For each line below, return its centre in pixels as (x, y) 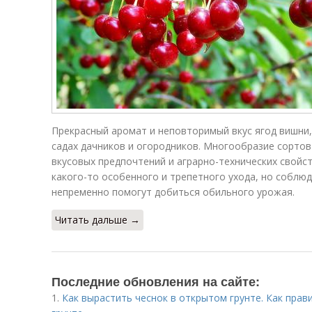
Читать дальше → (97, 220)
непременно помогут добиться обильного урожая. (173, 192)
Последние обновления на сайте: (156, 281)
